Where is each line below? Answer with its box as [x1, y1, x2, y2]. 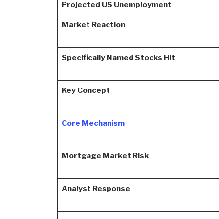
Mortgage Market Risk [61, 151, 149, 161]
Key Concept [61, 86, 110, 95]
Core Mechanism [61, 118, 125, 128]
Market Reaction [61, 20, 125, 30]
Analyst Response [61, 184, 130, 194]
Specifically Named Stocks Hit [61, 53, 175, 63]
